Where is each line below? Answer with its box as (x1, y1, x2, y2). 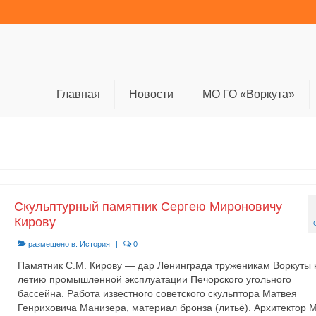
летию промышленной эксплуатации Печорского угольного (17, 274, 291, 285)
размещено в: (25, 240, 80, 248)
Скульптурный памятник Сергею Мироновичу (13, 200, 282, 214)
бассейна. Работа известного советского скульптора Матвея (17, 288, 297, 299)
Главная (56, 88, 100, 100)
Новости (128, 88, 174, 100)
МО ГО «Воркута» (202, 88, 295, 100)
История (79, 240, 110, 248)
